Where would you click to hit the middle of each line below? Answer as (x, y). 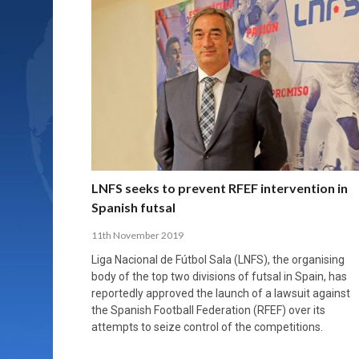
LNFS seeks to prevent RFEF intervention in (220, 188)
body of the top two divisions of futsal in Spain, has (219, 276)
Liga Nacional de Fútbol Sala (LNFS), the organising (218, 259)
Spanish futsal (133, 207)
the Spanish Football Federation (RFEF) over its (208, 310)
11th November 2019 (137, 235)
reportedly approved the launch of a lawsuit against (221, 293)
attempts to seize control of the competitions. (207, 327)
